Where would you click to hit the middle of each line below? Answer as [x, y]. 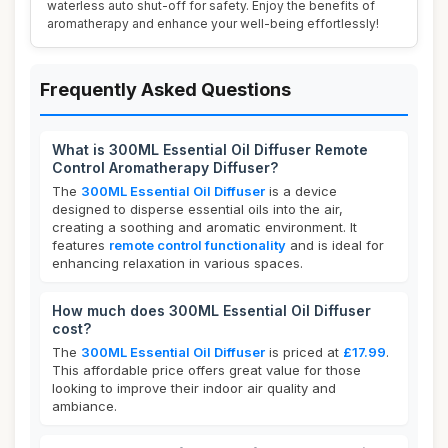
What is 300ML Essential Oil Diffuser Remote [210, 149]
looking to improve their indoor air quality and [194, 388]
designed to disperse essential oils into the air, [197, 209]
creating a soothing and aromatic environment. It [204, 227]
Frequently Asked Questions [165, 89]
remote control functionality [197, 245]
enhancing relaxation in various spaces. [177, 263]
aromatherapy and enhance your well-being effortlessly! [213, 23]
